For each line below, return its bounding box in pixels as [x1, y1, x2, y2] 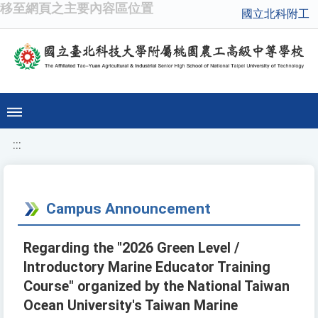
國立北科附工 [241, 7, 309, 21]
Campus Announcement [46, 199, 211, 218]
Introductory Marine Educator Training [23, 259, 270, 276]
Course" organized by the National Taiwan [23, 278, 290, 295]
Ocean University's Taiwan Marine [23, 297, 238, 314]
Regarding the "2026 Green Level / [23, 240, 239, 257]
